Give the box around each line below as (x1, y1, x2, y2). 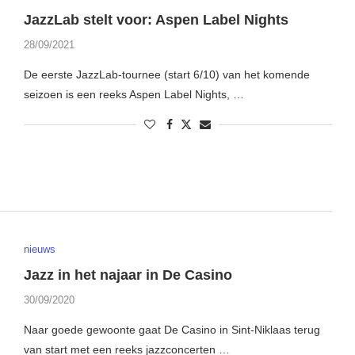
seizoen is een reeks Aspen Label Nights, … (23, 88, 244, 101)
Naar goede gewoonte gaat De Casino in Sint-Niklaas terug (23, 323, 320, 336)
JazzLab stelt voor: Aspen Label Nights (23, 12, 288, 29)
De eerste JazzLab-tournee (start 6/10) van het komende (23, 68, 310, 82)
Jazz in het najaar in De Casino (23, 266, 232, 283)
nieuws (23, 242, 55, 255)
